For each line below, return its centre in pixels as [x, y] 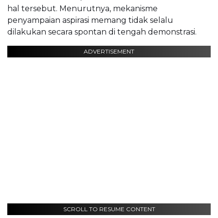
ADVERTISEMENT [109, 51]
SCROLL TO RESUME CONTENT [109, 209]
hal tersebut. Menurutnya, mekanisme [82, 8]
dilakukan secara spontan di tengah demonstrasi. [102, 32]
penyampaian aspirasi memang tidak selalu [90, 20]
